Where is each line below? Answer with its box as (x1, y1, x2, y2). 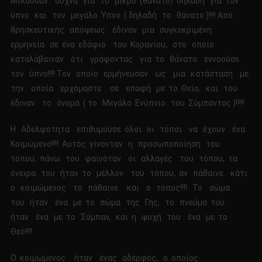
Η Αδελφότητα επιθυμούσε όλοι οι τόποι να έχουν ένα (10, 125, 247, 135)
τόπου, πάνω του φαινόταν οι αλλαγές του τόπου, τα (10, 154, 239, 164)
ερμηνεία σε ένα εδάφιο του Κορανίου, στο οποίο (10, 40, 218, 50)
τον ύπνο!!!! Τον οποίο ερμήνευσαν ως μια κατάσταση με (10, 69, 250, 79)
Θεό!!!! (10, 227, 32, 237)
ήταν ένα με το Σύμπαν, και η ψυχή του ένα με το (10, 212, 229, 222)
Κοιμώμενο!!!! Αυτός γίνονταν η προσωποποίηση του (10, 139, 223, 149)
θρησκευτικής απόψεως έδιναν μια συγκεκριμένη (10, 25, 215, 35)
